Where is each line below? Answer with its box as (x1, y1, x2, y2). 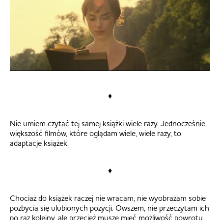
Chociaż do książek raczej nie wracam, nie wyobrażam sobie (10, 192, 206, 203)
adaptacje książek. (10, 137, 69, 148)
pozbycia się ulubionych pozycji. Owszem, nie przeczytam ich (10, 202, 209, 213)
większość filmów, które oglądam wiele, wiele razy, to (10, 128, 181, 138)
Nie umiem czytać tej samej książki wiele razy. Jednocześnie (10, 118, 205, 128)
